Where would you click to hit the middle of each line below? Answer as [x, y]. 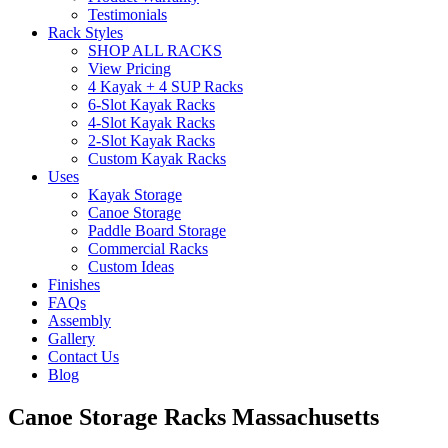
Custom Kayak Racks [157, 158]
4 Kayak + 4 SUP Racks [165, 86]
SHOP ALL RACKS [155, 50]
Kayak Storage [135, 194]
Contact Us [83, 356]
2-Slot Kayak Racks [151, 140]
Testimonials [127, 14]
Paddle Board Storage [157, 230]
